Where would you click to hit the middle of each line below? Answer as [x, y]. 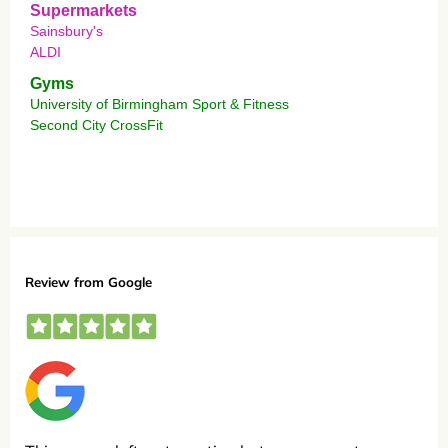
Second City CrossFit [96, 124]
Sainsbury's [66, 30]
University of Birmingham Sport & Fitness [159, 103]
